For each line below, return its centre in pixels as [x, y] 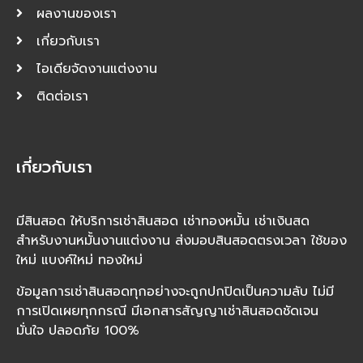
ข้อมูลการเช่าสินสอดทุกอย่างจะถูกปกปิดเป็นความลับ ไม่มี [175, 292]
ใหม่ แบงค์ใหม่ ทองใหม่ [79, 261]
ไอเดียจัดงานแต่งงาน [97, 69]
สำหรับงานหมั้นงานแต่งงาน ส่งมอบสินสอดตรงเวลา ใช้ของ [181, 241]
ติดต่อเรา [62, 97]
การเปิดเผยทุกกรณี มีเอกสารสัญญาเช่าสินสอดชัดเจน [167, 312]
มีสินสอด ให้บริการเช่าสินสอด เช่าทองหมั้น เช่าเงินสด [163, 222]
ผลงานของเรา [77, 14]
